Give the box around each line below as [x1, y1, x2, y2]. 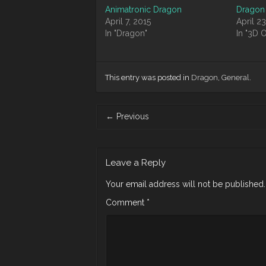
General [221, 73, 249, 82]
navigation [96, 118, 135, 127]
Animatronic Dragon [105, 5, 182, 14]
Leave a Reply [106, 157, 166, 168]
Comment [106, 198, 147, 207]
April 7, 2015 [105, 17, 151, 26]
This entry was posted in [105, 73, 191, 82]
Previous [114, 112, 149, 121]
